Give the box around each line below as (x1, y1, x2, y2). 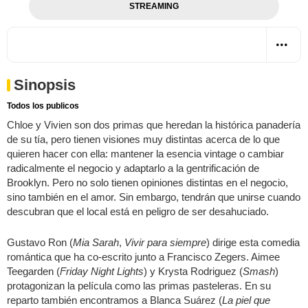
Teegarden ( (7, 265, 60, 277)
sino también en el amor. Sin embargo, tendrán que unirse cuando (7, 190, 300, 203)
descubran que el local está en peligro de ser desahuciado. (7, 205, 269, 217)
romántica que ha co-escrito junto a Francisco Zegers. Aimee (7, 250, 280, 263)
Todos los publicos (7, 100, 79, 111)
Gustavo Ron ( (7, 236, 73, 248)
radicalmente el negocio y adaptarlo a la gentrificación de (7, 162, 259, 174)
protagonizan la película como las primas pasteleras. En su (7, 279, 271, 291)
